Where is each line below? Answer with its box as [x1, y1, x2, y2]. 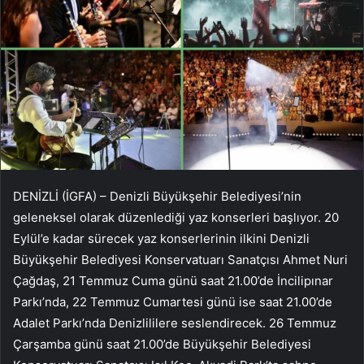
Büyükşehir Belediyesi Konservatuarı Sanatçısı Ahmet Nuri [13, 251, 348, 267]
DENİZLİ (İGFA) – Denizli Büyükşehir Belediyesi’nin [13, 188, 301, 204]
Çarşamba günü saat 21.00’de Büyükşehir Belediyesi [13, 336, 311, 352]
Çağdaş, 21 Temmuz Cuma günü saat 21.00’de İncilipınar [13, 272, 333, 288]
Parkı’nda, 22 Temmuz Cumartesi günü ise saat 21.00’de [13, 293, 332, 310]
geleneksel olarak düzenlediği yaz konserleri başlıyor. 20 [13, 209, 339, 225]
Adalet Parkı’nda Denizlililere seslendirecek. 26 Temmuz [13, 314, 336, 331]
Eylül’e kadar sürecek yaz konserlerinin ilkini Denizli [13, 230, 310, 246]
